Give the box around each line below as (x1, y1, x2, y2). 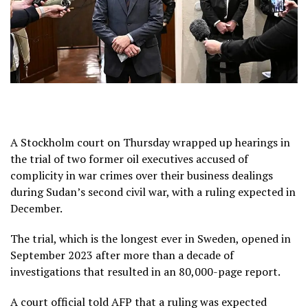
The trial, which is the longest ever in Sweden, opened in (10, 230, 291, 246)
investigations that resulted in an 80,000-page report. (10, 263, 280, 279)
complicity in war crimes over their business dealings (10, 167, 273, 183)
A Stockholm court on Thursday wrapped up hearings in (10, 134, 290, 150)
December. (10, 200, 63, 216)
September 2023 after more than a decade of (10, 247, 234, 263)
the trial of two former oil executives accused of (10, 151, 248, 166)
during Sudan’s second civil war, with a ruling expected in (10, 184, 296, 199)
